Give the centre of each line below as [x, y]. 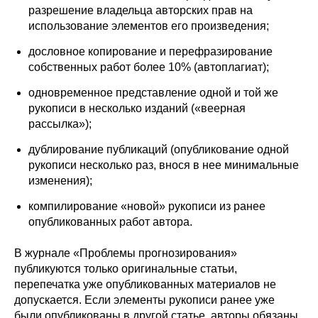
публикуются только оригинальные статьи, [126, 268]
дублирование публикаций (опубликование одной [159, 149]
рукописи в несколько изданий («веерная [137, 108]
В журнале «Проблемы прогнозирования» [126, 253]
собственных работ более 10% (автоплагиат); [149, 67]
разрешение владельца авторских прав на [141, 10]
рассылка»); [60, 124]
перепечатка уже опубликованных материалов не [145, 284]
